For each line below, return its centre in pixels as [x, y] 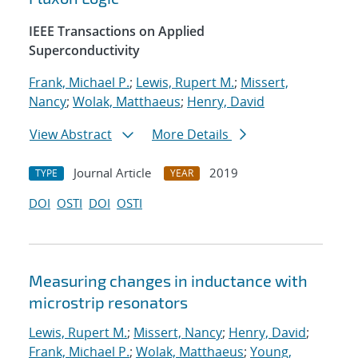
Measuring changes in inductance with [168, 281]
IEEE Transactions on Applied [117, 32]
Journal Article [112, 173]
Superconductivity [84, 51]
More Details [192, 135]
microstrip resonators [108, 302]
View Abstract [71, 135]
